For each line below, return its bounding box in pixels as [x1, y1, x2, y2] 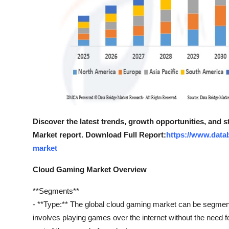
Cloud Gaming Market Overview [33, 165, 147, 174]
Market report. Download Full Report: [33, 130, 166, 139]
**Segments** [33, 187, 79, 195]
